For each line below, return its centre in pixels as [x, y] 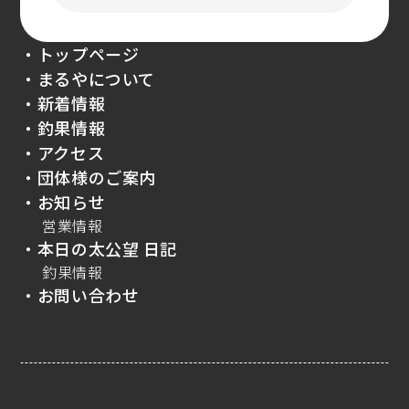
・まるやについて [88, 79]
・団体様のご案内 [88, 178]
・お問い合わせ [80, 295]
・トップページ [80, 54]
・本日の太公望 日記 [99, 249]
